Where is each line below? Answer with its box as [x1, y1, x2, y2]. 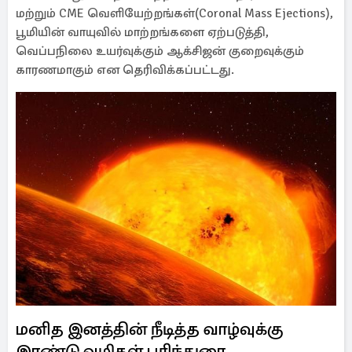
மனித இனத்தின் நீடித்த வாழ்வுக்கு [16, 318, 284, 339]
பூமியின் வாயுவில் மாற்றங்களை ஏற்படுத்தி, [16, 24, 269, 40]
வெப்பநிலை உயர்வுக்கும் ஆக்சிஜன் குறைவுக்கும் [16, 43, 304, 59]
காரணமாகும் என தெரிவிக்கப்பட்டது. [16, 62, 234, 78]
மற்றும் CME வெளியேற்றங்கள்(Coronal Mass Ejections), [16, 5, 333, 21]
